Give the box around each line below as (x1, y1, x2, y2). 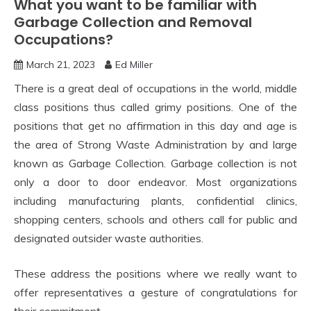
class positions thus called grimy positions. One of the (14, 100, 297, 114)
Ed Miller (115, 58, 153, 71)
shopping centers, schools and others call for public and (14, 212, 297, 226)
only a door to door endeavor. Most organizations (14, 175, 297, 189)
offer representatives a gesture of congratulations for (14, 285, 297, 299)
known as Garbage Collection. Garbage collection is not (14, 156, 297, 170)
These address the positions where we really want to (14, 267, 297, 280)
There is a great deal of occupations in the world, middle (14, 81, 297, 95)
